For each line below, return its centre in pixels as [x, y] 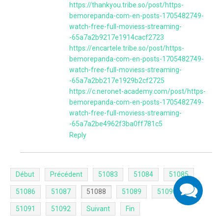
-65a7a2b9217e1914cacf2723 [117, 37]
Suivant [98, 209]
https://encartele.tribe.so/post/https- [127, 48]
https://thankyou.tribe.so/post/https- [126, 5]
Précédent [66, 174]
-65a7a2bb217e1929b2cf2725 [117, 81]
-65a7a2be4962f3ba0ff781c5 [116, 124]
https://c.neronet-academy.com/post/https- [137, 91]
